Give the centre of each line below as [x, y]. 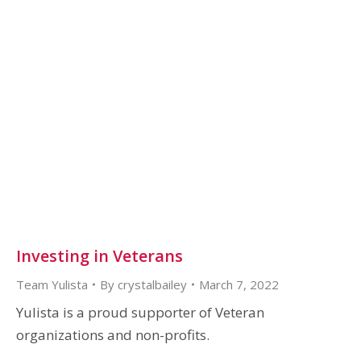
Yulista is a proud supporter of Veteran [140, 312]
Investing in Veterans [100, 255]
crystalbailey [152, 284]
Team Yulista [52, 284]
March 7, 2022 [239, 284]
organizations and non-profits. [113, 334]
